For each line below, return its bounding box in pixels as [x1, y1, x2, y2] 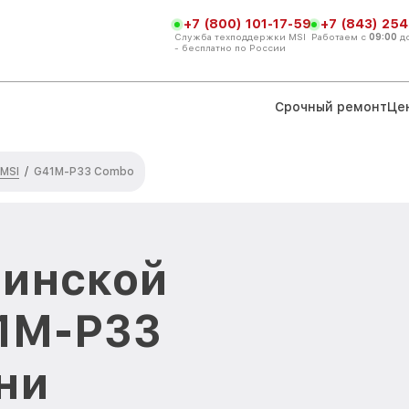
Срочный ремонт [275, 99, 387, 114]
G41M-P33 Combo [34, 165, 134, 178]
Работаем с [311, 30, 369, 42]
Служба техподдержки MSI [174, 30, 306, 42]
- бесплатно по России [174, 41, 286, 53]
